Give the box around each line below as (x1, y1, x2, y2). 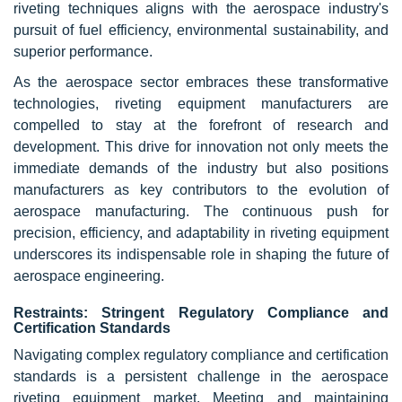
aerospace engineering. (13, 268, 164, 284)
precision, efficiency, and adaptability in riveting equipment (13, 225, 389, 241)
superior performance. (13, 44, 153, 60)
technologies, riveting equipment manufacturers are (13, 96, 389, 112)
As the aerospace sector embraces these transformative (13, 74, 389, 91)
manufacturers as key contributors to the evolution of (13, 182, 389, 198)
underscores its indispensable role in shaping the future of (13, 247, 389, 263)
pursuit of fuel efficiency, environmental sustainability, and (13, 22, 389, 39)
